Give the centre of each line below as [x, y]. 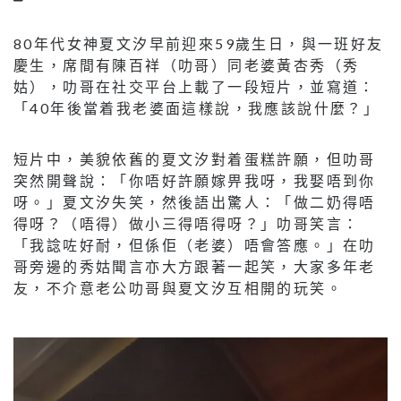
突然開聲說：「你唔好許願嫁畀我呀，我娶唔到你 [195, 180]
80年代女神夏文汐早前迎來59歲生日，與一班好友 [199, 43]
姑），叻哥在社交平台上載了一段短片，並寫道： [195, 86]
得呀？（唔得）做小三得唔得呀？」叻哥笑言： [187, 223]
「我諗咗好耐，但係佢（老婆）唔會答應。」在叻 [195, 244]
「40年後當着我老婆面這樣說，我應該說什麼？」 [197, 107]
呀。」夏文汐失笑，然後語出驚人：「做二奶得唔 [195, 201]
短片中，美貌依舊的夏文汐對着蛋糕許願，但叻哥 [195, 158]
